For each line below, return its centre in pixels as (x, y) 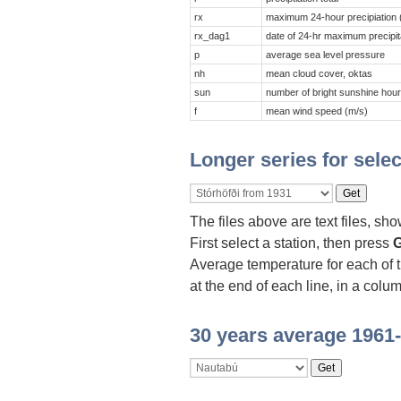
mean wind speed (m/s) (317, 111)
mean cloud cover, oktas (320, 74)
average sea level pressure (326, 55)
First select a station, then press (291, 242)
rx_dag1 (213, 36)
